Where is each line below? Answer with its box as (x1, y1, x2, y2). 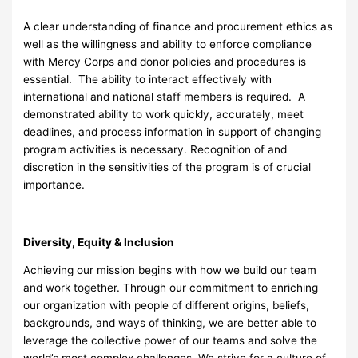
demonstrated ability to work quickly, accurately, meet (23, 108, 304, 121)
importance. (23, 178, 86, 192)
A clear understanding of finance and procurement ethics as (23, 20, 333, 34)
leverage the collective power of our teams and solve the (23, 334, 318, 348)
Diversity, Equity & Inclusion (23, 235, 175, 249)
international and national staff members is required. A (23, 90, 306, 104)
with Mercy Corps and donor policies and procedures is (23, 55, 307, 69)
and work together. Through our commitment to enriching (23, 281, 319, 295)
